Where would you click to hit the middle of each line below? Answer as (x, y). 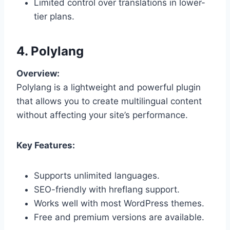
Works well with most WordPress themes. (119, 203)
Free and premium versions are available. (119, 217)
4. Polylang (50, 51)
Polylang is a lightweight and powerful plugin (109, 87)
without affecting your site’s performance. (102, 115)
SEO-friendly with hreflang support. (107, 189)
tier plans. (54, 16)
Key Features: (46, 145)
